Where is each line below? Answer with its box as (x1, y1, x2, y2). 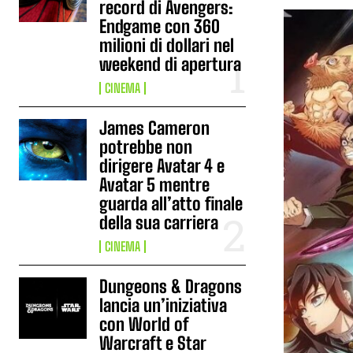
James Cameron (99, 117, 210, 139)
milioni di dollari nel (99, 35, 235, 56)
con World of (99, 314, 190, 335)
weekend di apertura (99, 54, 242, 75)
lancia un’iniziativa (99, 295, 228, 316)
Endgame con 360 (99, 16, 221, 37)
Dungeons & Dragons (99, 276, 243, 297)
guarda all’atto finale (99, 193, 243, 214)
